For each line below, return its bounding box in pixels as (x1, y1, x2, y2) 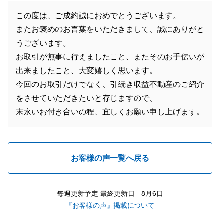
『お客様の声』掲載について (65, 201, 155, 209)
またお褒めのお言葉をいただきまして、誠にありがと (16, 25, 204, 33)
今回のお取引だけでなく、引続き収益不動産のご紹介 (16, 80, 204, 88)
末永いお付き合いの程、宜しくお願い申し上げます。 (16, 108, 204, 116)
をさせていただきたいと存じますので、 (16, 94, 157, 102)
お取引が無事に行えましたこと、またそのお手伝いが (16, 53, 204, 61)
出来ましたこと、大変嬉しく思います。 (16, 66, 157, 75)
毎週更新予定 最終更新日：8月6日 (57, 190, 163, 197)
